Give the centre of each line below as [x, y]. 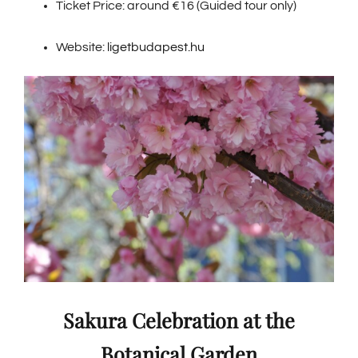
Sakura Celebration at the [179, 320]
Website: [82, 47]
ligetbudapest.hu [156, 47]
